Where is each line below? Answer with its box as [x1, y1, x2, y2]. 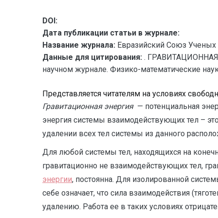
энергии [42, 175, 72, 184]
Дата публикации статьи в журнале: [42, 28, 180, 37]
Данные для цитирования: [42, 53, 144, 62]
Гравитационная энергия [42, 102, 133, 111]
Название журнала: [42, 40, 115, 50]
